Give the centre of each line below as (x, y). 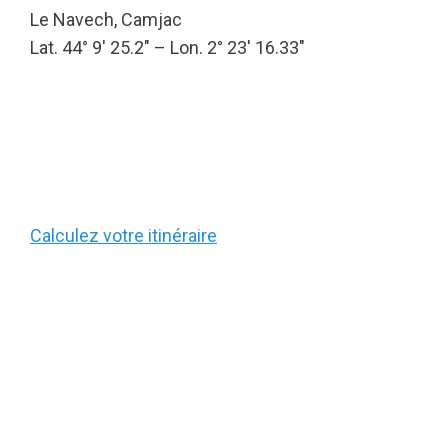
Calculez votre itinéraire (123, 235)
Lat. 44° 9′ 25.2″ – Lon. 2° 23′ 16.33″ (167, 47)
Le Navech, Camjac (106, 19)
